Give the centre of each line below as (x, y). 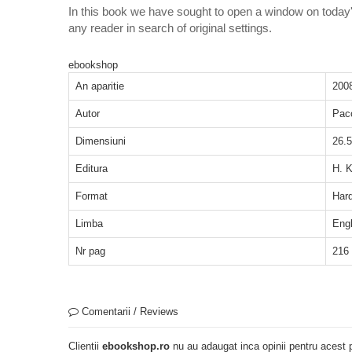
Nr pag (90, 251)
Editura (92, 168)
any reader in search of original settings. (170, 27)
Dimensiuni (101, 141)
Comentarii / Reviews (128, 311)
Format (92, 196)
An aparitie (100, 86)
